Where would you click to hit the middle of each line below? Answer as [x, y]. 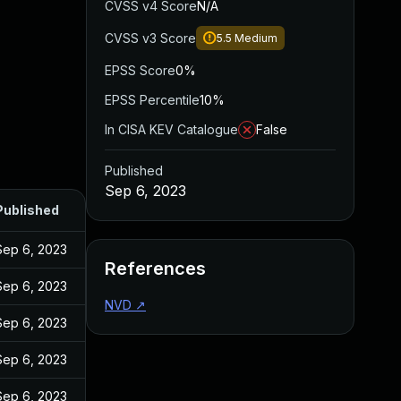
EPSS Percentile [152, 100]
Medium [256, 38]
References [155, 269]
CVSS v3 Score [150, 38]
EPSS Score [140, 70]
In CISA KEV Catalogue [171, 129]
